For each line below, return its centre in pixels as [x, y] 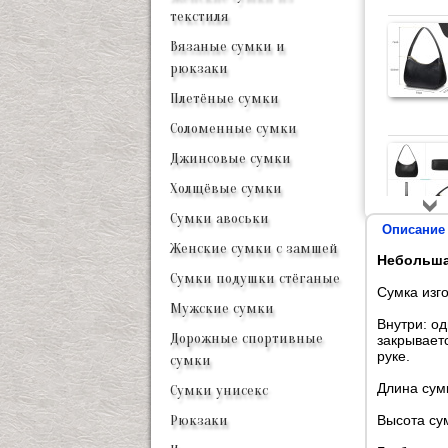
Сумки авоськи [219, 218]
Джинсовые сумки [230, 158]
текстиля [199, 16]
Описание [413, 229]
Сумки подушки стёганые [255, 278]
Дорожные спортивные [246, 338]
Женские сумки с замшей [254, 248]
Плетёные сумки [224, 98]
